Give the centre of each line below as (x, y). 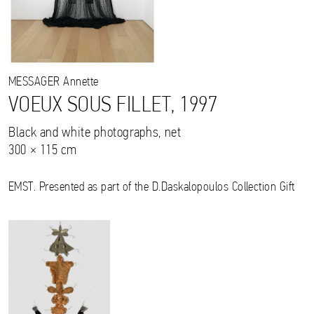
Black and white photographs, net (95, 134)
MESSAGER (34, 83)
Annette (79, 83)
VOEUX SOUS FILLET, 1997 (113, 106)
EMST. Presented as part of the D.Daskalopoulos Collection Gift (152, 188)
